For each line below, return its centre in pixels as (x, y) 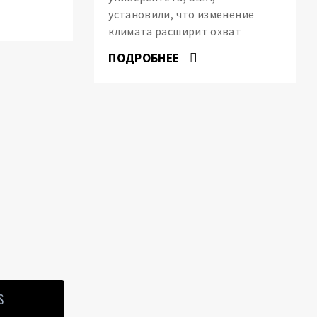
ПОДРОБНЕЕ (145, 58)
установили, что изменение (181, 14)
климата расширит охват (175, 31)
